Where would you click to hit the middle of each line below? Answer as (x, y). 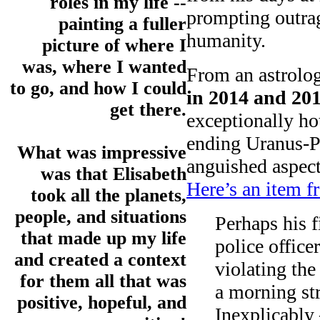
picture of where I (114, 46)
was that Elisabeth (114, 174)
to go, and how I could (98, 89)
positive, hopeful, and (102, 303)
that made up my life (104, 239)
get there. (148, 110)
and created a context (100, 260)
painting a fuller (122, 24)
